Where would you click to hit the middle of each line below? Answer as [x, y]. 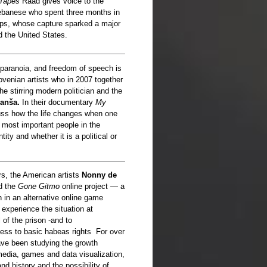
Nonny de [99, 175]
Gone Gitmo [38, 187]
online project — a [92, 187]
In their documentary [58, 102]
